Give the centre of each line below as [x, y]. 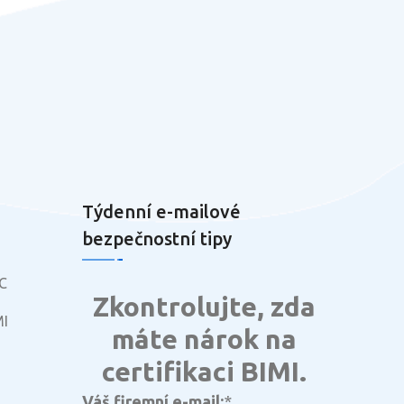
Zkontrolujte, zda [204, 306]
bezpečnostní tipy [157, 238]
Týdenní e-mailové [161, 211]
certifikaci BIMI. [204, 371]
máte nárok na [204, 339]
